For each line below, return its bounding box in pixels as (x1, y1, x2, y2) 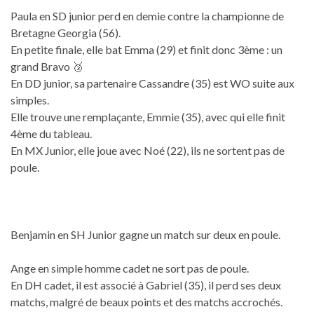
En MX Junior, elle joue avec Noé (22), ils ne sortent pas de (11, 143, 285, 157)
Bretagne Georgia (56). (11, 25, 121, 39)
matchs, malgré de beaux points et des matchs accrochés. (11, 294, 282, 308)
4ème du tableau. (11, 126, 92, 140)
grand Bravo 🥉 (11, 59, 83, 73)
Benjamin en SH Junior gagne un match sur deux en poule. (11, 227, 280, 241)
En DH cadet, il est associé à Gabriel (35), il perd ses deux (11, 278, 281, 292)
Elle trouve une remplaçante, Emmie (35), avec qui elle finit (11, 109, 285, 123)
